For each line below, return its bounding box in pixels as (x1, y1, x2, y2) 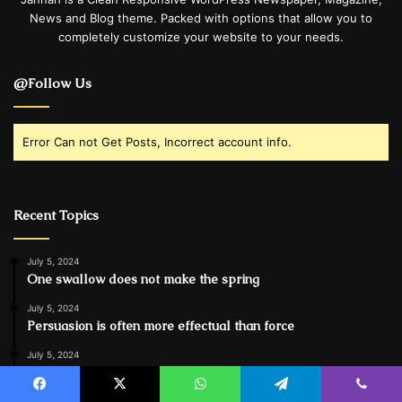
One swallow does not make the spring (27, 270, 259, 287)
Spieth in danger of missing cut (27, 363, 210, 380)
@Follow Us (13, 74, 92, 92)
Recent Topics (13, 205, 99, 223)
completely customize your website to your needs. (58, 29, 344, 44)
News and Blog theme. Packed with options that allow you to (30, 10, 372, 25)
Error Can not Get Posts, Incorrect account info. (22, 134, 292, 149)
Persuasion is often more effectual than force (27, 317, 294, 334)
